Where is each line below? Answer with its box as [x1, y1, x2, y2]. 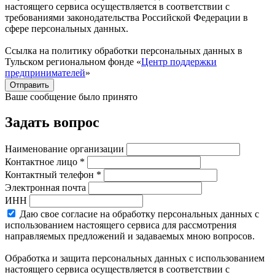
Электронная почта [5, 182, 86, 193]
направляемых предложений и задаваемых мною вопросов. [5, 231, 255, 242]
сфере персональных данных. [5, 23, 128, 34]
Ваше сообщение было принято [5, 91, 137, 102]
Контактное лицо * [5, 157, 85, 168]
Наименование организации [5, 144, 124, 155]
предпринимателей [5, 67, 85, 78]
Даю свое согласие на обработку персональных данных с [17, 209, 259, 220]
